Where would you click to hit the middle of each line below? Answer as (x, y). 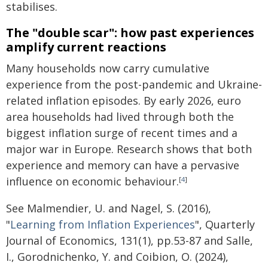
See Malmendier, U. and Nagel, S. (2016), (109, 208)
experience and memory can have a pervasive (123, 165)
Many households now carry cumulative (108, 68)
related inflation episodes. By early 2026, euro (124, 100)
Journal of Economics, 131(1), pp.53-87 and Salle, (130, 240)
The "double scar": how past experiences (130, 33)
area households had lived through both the (120, 117)
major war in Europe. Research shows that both (129, 149)
